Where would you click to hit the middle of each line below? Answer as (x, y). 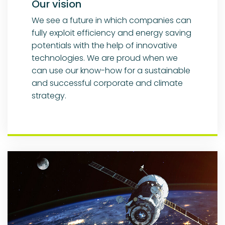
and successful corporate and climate (107, 83)
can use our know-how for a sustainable (111, 70)
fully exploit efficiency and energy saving (111, 33)
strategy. (49, 95)
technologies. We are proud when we (105, 58)
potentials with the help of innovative (104, 45)
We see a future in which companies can (111, 20)
